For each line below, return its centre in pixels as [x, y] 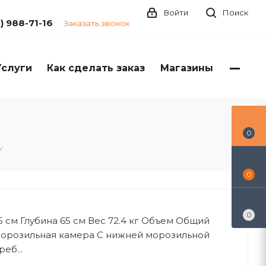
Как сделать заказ [96, 68]
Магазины [187, 68]
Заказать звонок [96, 23]
